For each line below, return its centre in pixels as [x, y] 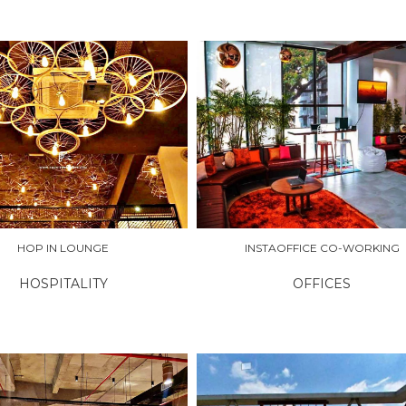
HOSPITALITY [63, 283]
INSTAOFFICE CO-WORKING [322, 247]
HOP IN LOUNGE [63, 247]
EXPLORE [247, 134]
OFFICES [322, 283]
